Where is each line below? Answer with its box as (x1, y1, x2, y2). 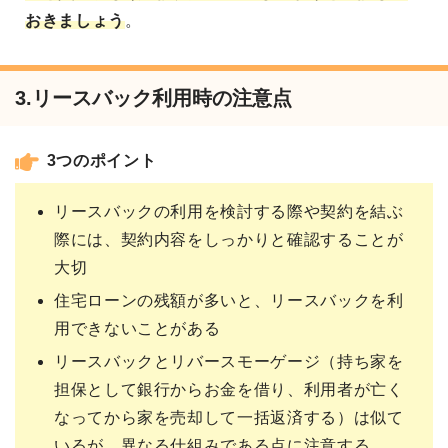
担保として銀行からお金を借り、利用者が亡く (54, 381, 404, 399)
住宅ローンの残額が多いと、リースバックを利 (54, 292, 404, 310)
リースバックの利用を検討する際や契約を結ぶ (54, 203, 404, 221)
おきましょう (25, 12, 125, 30)
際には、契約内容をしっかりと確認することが (54, 231, 404, 249)
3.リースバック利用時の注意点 (15, 87, 292, 110)
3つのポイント (46, 152, 157, 170)
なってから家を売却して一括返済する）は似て (54, 409, 404, 427)
